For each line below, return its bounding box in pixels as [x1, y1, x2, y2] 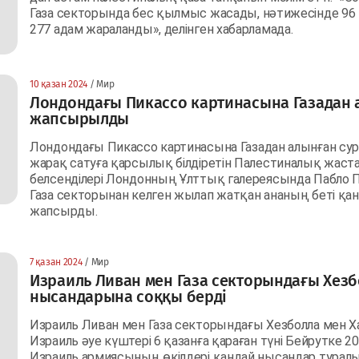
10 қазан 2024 [30, 78, 88, 90]
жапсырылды [30, 108, 129, 128]
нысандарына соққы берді [30, 286, 228, 306]
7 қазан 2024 [30, 256, 83, 268]
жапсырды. [30, 203, 100, 219]
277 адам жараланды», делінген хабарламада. [30, 21, 296, 37]
